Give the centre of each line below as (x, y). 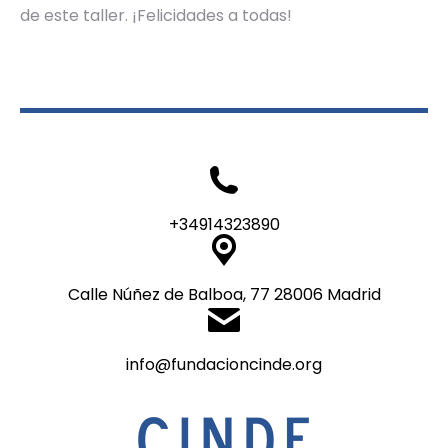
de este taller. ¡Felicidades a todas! (156, 15)
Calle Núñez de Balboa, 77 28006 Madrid (224, 294)
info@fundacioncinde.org (224, 364)
